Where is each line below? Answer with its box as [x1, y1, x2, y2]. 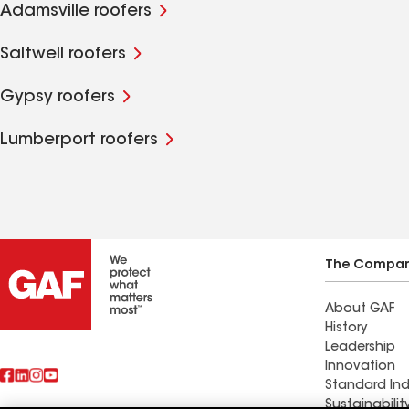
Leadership [325, 341, 395, 354]
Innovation [325, 361, 395, 373]
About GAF [325, 303, 394, 316]
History [325, 322, 367, 335]
